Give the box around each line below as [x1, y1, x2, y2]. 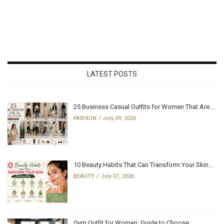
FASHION [73, 114, 96, 121]
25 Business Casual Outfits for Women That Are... [73, 102, 214, 110]
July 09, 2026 [102, 114, 136, 121]
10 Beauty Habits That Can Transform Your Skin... [73, 160, 213, 168]
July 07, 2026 [100, 172, 134, 179]
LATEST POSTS [87, 69, 137, 78]
